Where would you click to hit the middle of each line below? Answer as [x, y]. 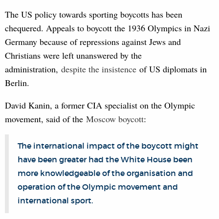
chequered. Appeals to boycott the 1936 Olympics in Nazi [108, 28]
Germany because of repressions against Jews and [93, 41]
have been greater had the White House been [105, 159]
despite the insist [91, 69]
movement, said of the [45, 119]
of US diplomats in [172, 69]
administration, [33, 69]
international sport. [55, 200]
